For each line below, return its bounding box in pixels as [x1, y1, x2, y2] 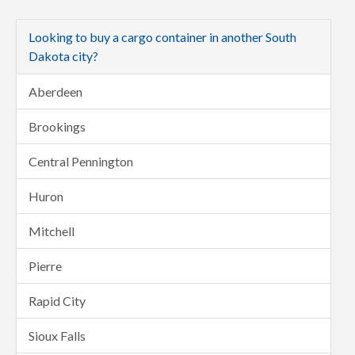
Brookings [29, 119, 86, 134]
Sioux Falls [29, 328, 86, 343]
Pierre [29, 258, 62, 273]
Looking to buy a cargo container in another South [29, 29, 296, 44]
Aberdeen [29, 84, 82, 99]
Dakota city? [29, 48, 98, 63]
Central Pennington [29, 154, 133, 169]
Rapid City [29, 293, 86, 308]
